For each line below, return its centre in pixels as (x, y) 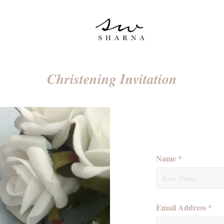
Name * (169, 158)
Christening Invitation (112, 79)
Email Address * (184, 207)
